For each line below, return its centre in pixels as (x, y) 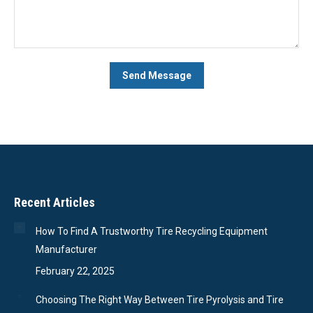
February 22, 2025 (75, 271)
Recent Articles (54, 203)
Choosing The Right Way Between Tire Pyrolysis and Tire (160, 300)
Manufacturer (66, 250)
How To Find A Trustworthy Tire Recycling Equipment (152, 232)
